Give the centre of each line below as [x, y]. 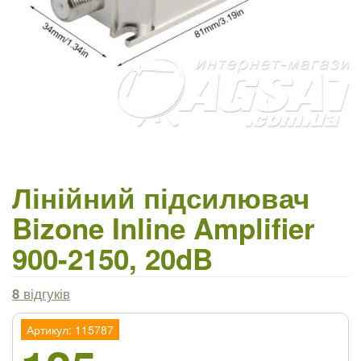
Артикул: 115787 [70, 330]
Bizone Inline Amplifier [164, 228]
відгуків [45, 293]
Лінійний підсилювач [161, 197]
